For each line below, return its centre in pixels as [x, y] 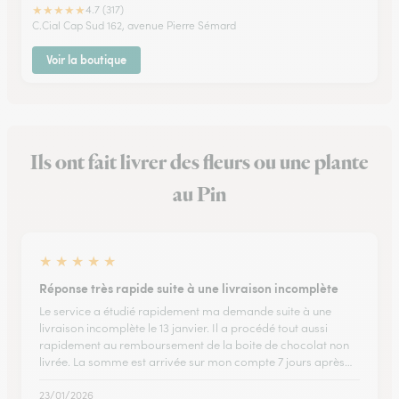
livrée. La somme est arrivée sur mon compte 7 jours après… [196, 362]
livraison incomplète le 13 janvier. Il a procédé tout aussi [183, 328]
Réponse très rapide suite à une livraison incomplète [189, 288]
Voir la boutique [86, 60]
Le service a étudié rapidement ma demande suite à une [185, 311]
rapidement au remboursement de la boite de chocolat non [194, 345]
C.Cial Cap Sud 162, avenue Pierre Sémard [134, 25]
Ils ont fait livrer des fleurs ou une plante [199, 163]
